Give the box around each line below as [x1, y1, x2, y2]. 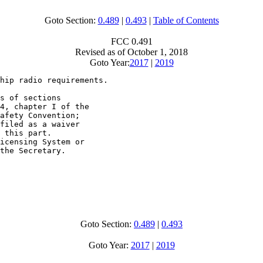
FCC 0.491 [110, 36, 153, 46]
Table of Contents [153, 15, 219, 25]
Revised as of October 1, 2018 [75, 47, 188, 57]
